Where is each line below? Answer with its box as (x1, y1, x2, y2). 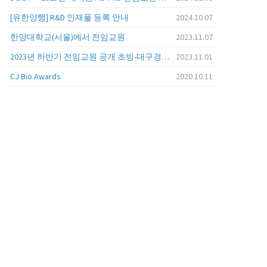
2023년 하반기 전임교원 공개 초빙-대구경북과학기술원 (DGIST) (161, 51, 169, 63)
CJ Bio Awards (10, 71, 61, 82)
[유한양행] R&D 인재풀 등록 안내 (10, 12, 129, 23)
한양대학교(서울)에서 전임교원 (10, 32, 125, 43)
